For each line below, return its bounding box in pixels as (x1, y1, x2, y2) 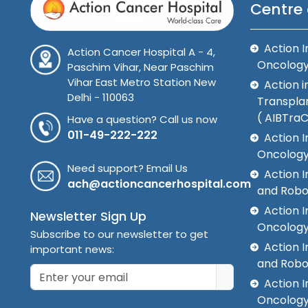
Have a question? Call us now (67, 111, 218, 126)
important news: (30, 242, 114, 257)
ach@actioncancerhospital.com (67, 176, 252, 192)
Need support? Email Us (67, 161, 188, 176)
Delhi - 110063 (67, 89, 135, 104)
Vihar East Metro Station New (67, 74, 217, 89)
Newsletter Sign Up (30, 208, 146, 225)
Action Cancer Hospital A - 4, (67, 44, 216, 59)
